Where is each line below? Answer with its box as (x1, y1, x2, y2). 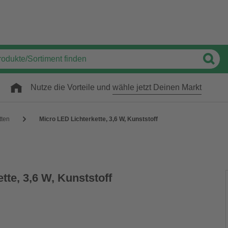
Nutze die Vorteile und (31, 83, 112, 92)
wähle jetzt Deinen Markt (112, 83, 202, 92)
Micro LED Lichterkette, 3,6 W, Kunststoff (39, 116, 158, 123)
